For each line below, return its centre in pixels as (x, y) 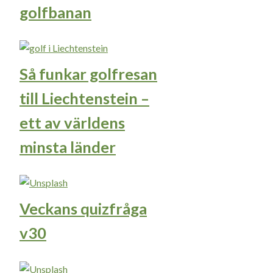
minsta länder (68, 147)
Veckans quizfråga (83, 209)
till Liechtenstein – (84, 98)
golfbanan (55, 12)
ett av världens (72, 122)
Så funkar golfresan (88, 73)
